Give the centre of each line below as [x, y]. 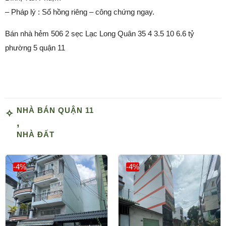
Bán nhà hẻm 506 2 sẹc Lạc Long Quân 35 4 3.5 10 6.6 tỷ [100, 34]
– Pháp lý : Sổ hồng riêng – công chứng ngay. [80, 12]
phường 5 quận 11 [35, 48]
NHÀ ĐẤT [36, 135]
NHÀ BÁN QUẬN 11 [55, 110]
